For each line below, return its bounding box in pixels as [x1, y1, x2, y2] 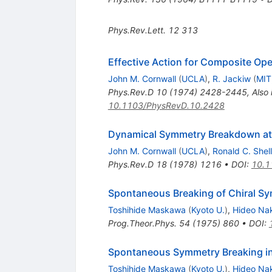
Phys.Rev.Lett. [107, 25, 166, 36]
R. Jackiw [212, 73, 251, 84]
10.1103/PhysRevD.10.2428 [107, 100, 225, 111]
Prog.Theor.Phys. [107, 218, 177, 229]
